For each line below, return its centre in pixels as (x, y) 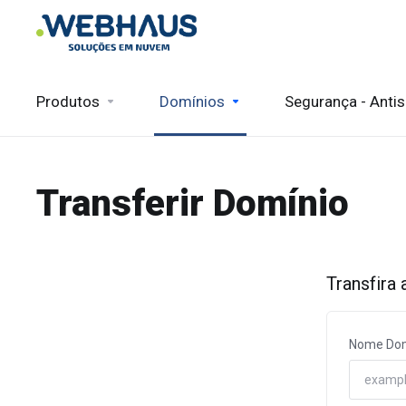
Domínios (192, 101)
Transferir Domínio (193, 203)
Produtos (68, 101)
